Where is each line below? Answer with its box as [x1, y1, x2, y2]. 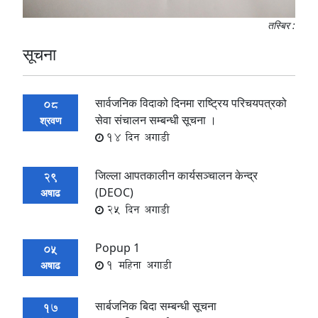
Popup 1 [95, 239, 140, 256]
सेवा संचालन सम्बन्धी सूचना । [95, 111, 216, 128]
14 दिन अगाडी [106, 128, 170, 146]
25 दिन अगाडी [106, 201, 170, 218]
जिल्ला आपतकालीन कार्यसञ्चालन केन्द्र [95, 167, 258, 183]
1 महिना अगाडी [106, 256, 172, 273]
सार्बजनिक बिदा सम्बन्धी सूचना [95, 297, 216, 314]
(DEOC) [95, 184, 133, 200]
